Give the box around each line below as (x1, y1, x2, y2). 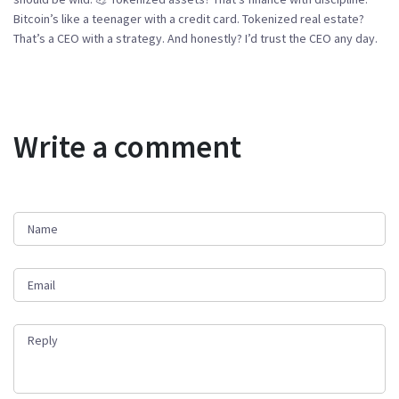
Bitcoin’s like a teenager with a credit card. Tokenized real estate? (13, 10, 364, 27)
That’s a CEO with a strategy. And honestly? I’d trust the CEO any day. (13, 29, 378, 46)
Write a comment (13, 126, 241, 167)
